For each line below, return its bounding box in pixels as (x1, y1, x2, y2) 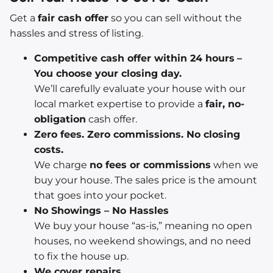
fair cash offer (38, 12, 108, 24)
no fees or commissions (90, 159, 211, 171)
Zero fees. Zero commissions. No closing (34, 129, 240, 141)
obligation (34, 113, 86, 126)
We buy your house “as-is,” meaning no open (34, 220, 252, 232)
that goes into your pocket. (34, 190, 166, 202)
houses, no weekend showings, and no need (34, 235, 251, 247)
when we (211, 159, 258, 171)
